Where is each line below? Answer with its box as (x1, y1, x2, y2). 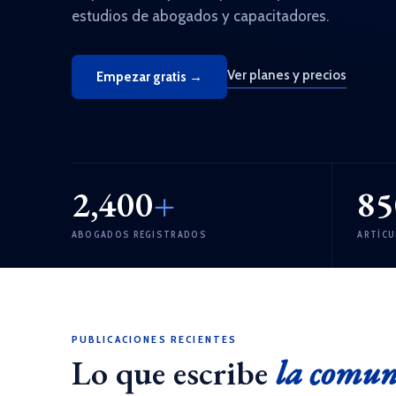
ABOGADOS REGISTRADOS (71, 228, 208, 240)
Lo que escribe (71, 351, 276, 394)
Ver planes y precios (226, 66, 346, 83)
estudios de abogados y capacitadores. (71, 6, 329, 25)
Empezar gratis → (95, 68, 202, 85)
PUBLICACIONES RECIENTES (71, 332, 238, 346)
